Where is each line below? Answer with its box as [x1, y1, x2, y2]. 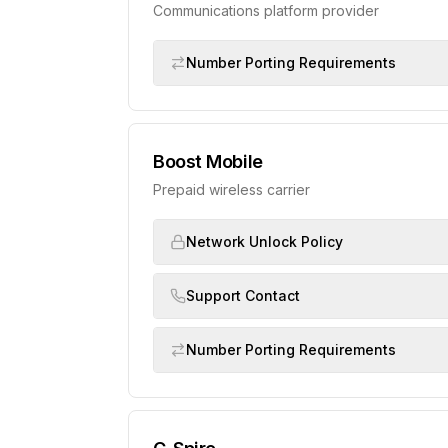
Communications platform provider [153, 2, 379, 19]
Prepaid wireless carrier [153, 181, 310, 198]
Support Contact [186, 287, 300, 304]
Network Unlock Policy [186, 233, 343, 250]
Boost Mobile [153, 151, 263, 172]
